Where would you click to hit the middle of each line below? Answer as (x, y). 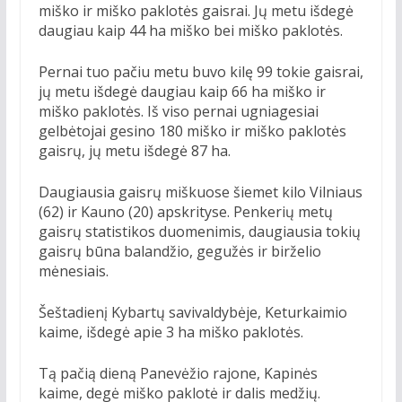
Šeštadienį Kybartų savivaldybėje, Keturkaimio (192, 313)
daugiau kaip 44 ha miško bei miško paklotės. (190, 31)
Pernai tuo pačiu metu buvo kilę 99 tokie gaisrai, (201, 72)
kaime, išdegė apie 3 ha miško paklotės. (170, 332)
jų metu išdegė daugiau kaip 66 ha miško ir (182, 92)
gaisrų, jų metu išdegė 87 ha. (134, 151)
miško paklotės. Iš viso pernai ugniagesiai (178, 112)
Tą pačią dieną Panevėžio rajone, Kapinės (178, 374)
